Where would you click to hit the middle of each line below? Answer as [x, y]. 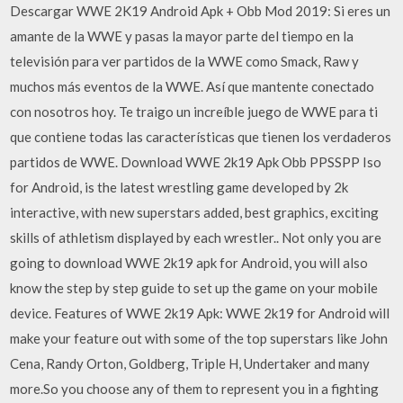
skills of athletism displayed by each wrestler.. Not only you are [196, 237]
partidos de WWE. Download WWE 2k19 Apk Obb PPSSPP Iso [196, 162]
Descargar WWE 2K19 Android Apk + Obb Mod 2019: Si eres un [201, 11]
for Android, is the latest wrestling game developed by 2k [179, 187]
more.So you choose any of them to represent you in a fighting [195, 389]
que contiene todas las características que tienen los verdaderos [201, 137]
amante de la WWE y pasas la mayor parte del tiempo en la [182, 36]
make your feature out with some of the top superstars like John [199, 338]
